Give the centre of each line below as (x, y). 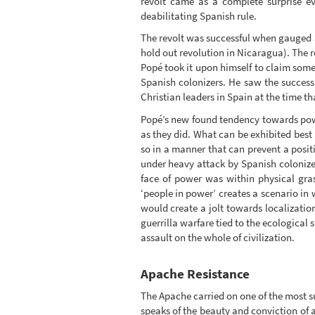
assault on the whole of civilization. (217, 237)
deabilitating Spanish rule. (198, 15)
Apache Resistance (195, 274)
